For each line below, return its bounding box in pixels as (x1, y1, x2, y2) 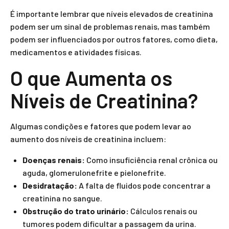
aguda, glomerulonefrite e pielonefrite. (22, 168, 166, 177)
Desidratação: (22, 180, 77, 190)
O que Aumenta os (10, 65, 172, 90)
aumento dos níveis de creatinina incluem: (10, 134, 166, 144)
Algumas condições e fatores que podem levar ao (10, 121, 191, 131)
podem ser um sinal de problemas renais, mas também (10, 21, 210, 31)
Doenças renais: (22, 155, 85, 165)
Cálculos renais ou (129, 206, 197, 216)
